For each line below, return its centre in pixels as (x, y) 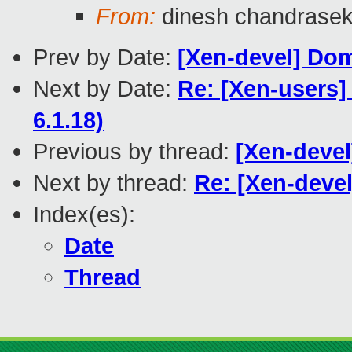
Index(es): (84, 214)
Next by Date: (105, 89)
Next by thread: (114, 183)
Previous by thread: (134, 152)
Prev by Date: (105, 57)
